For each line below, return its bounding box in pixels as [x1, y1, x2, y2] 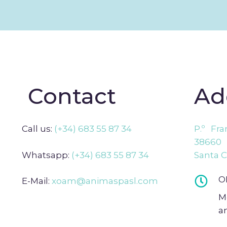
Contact [21, 83, 116, 110]
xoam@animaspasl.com [51, 176, 158, 186]
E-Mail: [21, 176, 52, 186]
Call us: [21, 124, 52, 134]
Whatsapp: [21, 149, 71, 160]
